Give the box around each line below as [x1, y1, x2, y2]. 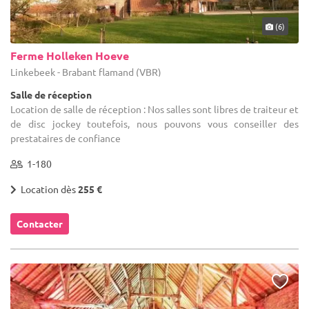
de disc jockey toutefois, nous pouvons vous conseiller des [10, 117, 299, 130]
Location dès [17, 182, 78, 195]
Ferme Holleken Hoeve [10, 48, 129, 63]
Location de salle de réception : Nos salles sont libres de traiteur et [10, 102, 299, 115]
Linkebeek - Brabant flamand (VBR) [10, 65, 161, 78]
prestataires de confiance [10, 131, 121, 144]
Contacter [17, 217, 63, 230]
